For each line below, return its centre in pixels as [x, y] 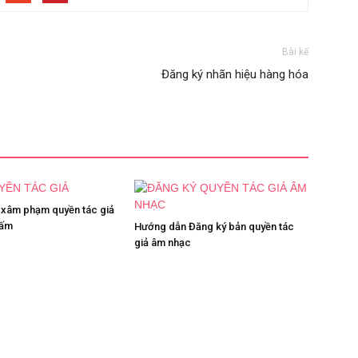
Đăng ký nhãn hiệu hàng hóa [235, 74]
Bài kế [295, 52]
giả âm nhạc [163, 243]
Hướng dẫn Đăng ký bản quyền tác [214, 227]
